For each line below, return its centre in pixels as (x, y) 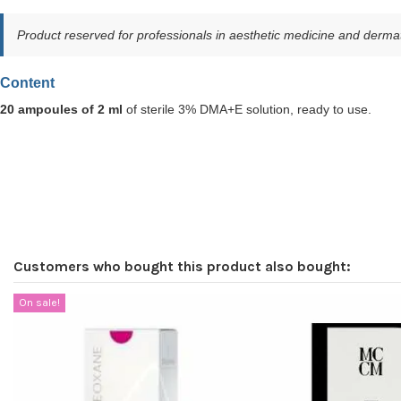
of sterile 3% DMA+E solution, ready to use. (247, 109)
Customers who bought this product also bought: (182, 266)
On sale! (39, 303)
